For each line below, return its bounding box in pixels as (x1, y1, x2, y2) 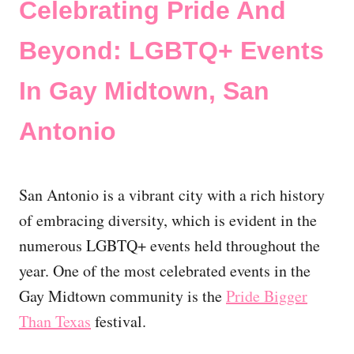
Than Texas (19, 311, 91, 333)
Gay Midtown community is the (19, 285, 226, 307)
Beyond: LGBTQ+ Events (19, 36, 324, 66)
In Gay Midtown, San (19, 77, 269, 106)
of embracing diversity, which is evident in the (19, 209, 317, 232)
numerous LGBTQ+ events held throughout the (19, 235, 320, 257)
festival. (91, 311, 146, 333)
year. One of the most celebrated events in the (19, 260, 311, 282)
